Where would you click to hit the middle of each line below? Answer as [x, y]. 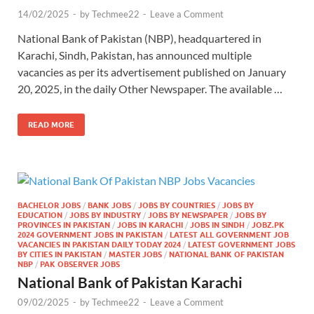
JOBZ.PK [268, 225]
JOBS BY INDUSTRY [105, 215]
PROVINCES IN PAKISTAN [64, 225]
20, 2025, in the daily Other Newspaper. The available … [150, 88]
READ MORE [51, 124]
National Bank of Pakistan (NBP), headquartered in [139, 38]
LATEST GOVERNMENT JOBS [241, 244]
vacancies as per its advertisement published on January [152, 71]
